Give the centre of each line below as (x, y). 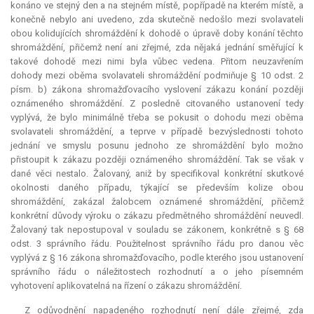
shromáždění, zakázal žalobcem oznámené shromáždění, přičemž (157, 202)
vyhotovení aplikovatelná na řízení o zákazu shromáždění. (126, 286)
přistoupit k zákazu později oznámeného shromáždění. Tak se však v (157, 160)
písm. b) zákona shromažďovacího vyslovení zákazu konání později (157, 90)
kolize (261, 188)
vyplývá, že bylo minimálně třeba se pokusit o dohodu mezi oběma (157, 118)
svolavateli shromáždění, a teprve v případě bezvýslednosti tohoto (157, 132)
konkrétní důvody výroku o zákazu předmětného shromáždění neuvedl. (157, 216)
